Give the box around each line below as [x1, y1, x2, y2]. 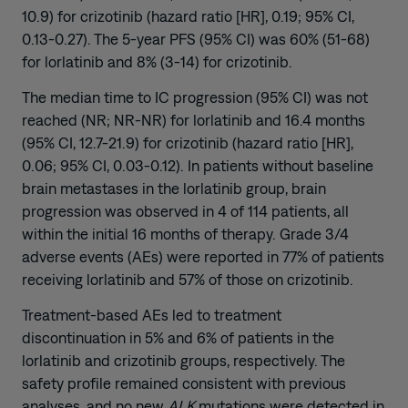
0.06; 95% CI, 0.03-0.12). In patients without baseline [22, 157, 373, 176]
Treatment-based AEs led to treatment [22, 306, 281, 325]
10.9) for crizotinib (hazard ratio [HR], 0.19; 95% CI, [22, 6, 354, 25]
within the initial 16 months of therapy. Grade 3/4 [22, 225, 349, 244]
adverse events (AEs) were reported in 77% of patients [22, 248, 384, 267]
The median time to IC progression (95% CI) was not [22, 88, 368, 107]
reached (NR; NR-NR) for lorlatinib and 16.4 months [22, 111, 365, 130]
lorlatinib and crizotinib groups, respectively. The [22, 352, 345, 371]
